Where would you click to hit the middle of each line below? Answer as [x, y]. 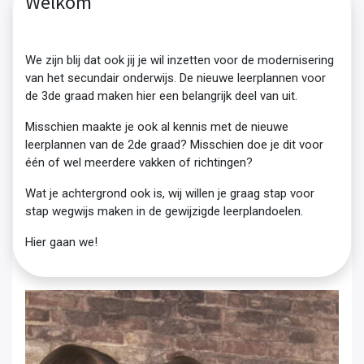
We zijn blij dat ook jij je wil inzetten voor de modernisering [180, 60]
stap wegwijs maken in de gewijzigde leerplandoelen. [164, 211]
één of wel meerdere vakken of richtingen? [139, 162]
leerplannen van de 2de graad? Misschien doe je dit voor [174, 144]
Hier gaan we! [61, 242]
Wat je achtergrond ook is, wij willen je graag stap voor [170, 193]
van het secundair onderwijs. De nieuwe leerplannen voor [175, 78]
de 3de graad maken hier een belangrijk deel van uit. [161, 95]
